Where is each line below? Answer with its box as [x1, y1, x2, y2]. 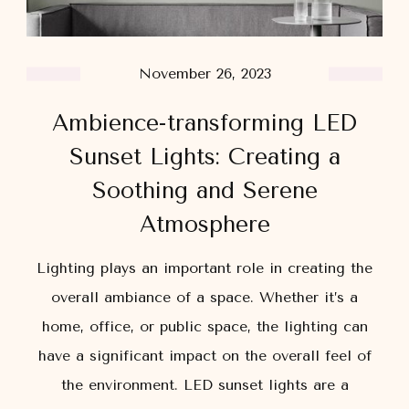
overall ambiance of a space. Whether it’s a [51, 288, 358, 306]
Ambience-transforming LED [52, 109, 357, 136]
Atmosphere [139, 210, 270, 237]
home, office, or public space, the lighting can [41, 317, 368, 335]
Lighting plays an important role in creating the [37, 258, 372, 277]
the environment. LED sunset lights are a [60, 375, 349, 393]
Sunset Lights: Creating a [68, 142, 341, 170]
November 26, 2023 [138, 64, 271, 82]
